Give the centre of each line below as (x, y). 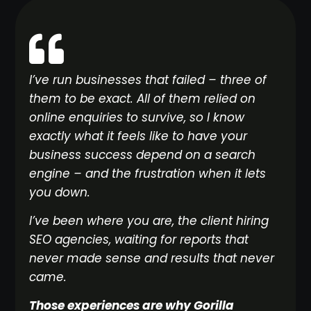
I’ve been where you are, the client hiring (149, 220)
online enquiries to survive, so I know (137, 117)
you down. (60, 192)
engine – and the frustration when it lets (148, 173)
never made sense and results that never (152, 258)
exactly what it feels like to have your (138, 136)
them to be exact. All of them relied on (143, 98)
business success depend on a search (143, 154)
